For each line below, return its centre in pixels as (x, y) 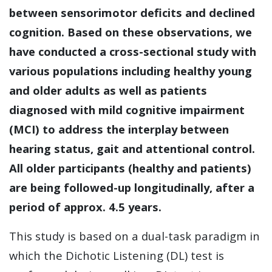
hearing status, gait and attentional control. (132, 148)
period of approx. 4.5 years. (85, 207)
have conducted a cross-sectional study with (133, 51)
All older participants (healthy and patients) (130, 168)
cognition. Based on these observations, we (131, 32)
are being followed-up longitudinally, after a (132, 187)
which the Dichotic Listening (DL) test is (117, 255)
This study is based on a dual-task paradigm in (134, 236)
